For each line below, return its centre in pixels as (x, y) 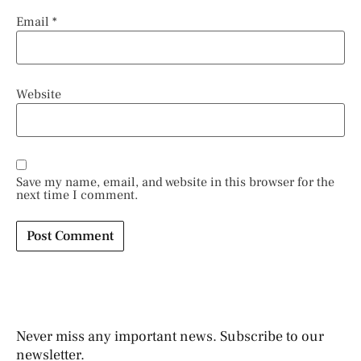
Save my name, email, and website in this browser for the (175, 182)
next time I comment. (77, 195)
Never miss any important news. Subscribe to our (170, 336)
